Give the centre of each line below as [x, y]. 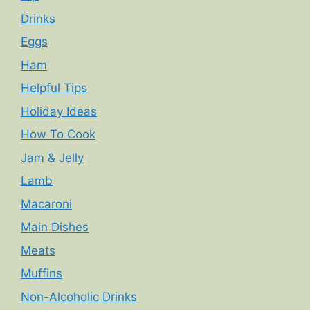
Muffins [42, 274]
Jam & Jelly [52, 157]
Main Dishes [55, 227]
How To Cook [58, 135]
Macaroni [46, 204]
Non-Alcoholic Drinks [79, 297]
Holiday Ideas [59, 111]
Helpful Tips [54, 88]
